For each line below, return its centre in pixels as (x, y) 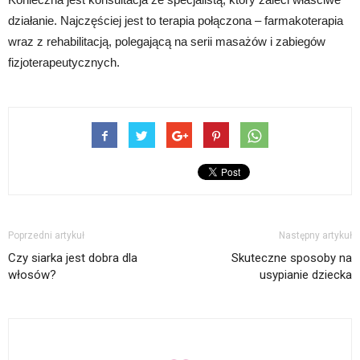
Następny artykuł (315, 236)
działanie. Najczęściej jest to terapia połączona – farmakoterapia (176, 21)
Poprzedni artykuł (46, 236)
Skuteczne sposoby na (292, 258)
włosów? (32, 275)
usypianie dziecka (306, 275)
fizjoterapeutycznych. (64, 63)
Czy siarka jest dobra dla (73, 258)
